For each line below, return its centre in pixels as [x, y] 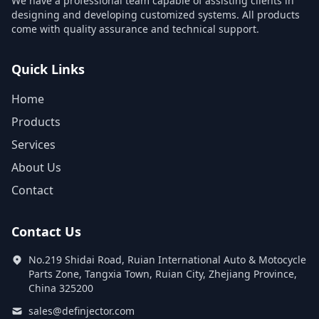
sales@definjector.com [82, 311]
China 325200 [61, 288]
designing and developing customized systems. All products [156, 15]
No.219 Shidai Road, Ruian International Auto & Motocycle [167, 260]
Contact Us [46, 231]
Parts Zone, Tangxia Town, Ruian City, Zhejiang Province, [163, 274]
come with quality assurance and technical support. [135, 29]
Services [33, 145]
